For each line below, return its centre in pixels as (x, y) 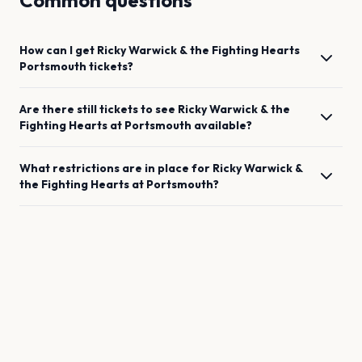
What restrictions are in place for (116, 168)
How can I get (58, 50)
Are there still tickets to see (99, 109)
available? (223, 125)
